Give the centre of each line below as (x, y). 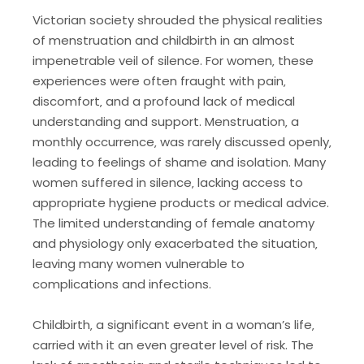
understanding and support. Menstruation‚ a (166, 121)
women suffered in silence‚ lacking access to (168, 182)
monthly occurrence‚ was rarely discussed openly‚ (182, 141)
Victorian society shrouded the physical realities (178, 19)
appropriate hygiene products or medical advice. (181, 202)
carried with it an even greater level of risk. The (173, 345)
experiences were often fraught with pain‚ (159, 80)
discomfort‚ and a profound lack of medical (164, 101)
